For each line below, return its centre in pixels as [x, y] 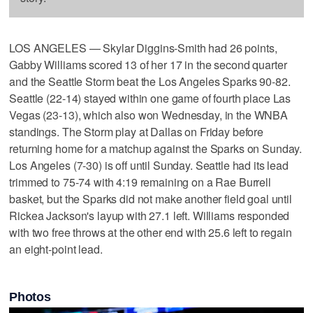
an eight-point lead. [56, 249]
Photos [30, 297]
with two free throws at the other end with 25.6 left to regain [151, 232]
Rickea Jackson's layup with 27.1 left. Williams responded [150, 215]
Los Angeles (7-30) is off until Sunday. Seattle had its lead [149, 165]
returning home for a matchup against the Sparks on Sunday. [156, 148]
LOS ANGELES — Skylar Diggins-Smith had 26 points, [143, 48]
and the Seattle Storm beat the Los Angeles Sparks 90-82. [150, 81]
